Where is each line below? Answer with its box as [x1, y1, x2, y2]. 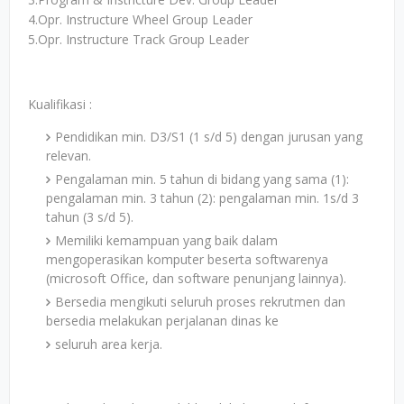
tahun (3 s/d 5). [46, 208, 133, 225]
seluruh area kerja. [55, 335, 162, 353]
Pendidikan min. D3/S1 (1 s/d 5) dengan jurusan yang [55, 128, 363, 145]
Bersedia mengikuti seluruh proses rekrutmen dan [55, 293, 345, 310]
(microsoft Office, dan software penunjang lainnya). [46, 270, 346, 287]
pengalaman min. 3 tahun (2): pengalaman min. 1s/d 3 [46, 189, 359, 207]
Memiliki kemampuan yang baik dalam [55, 232, 278, 249]
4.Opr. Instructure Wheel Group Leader [28, 11, 252, 28]
